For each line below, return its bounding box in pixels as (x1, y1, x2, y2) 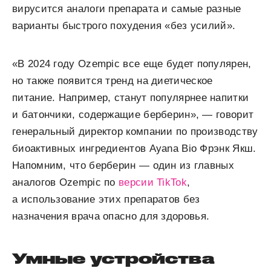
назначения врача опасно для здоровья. (12, 211, 210, 222)
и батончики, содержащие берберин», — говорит (12, 109, 254, 120)
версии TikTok (119, 177, 187, 188)
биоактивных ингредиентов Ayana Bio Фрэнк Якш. (12, 143, 256, 154)
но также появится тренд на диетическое (12, 75, 213, 87)
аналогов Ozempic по (12, 177, 119, 188)
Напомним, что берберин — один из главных (12, 160, 234, 171)
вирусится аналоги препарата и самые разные (12, 3, 241, 15)
